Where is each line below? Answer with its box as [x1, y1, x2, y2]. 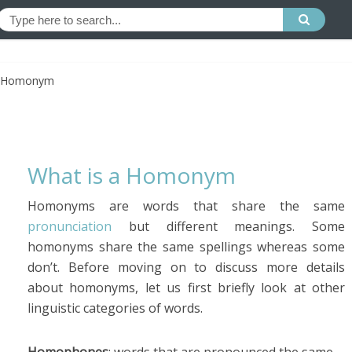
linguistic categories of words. [27, 299, 203, 317]
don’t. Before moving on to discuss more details [27, 258, 345, 276]
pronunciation [27, 218, 112, 235]
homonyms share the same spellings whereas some [27, 238, 345, 255]
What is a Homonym [27, 160, 236, 190]
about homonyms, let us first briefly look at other [27, 279, 345, 296]
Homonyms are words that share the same [27, 197, 345, 214]
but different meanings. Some [112, 218, 345, 235]
